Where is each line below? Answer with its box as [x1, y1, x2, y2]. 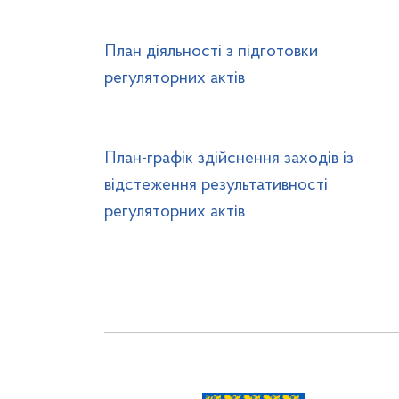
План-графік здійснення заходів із [104, 150, 354, 167]
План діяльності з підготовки [104, 43, 318, 61]
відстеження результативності [104, 176, 328, 194]
